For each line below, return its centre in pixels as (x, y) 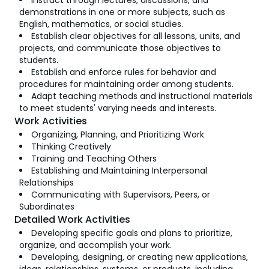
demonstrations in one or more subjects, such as (122, 12)
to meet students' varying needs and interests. (118, 108)
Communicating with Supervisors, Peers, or (121, 195)
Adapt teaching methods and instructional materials (142, 96)
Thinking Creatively (71, 147)
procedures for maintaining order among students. (126, 84)
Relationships (47, 183)
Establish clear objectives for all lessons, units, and (136, 36)
